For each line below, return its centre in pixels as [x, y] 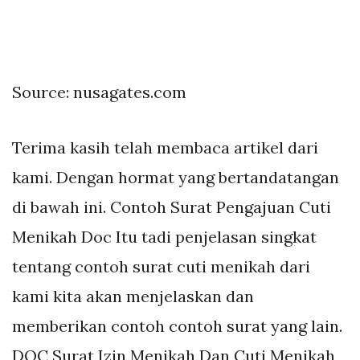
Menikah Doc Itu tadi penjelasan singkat [164, 236]
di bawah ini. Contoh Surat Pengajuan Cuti [172, 207]
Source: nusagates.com [99, 92]
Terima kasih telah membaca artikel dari [165, 147]
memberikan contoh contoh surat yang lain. [177, 325]
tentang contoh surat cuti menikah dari [161, 266]
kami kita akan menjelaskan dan [133, 296]
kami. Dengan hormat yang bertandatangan [176, 177]
